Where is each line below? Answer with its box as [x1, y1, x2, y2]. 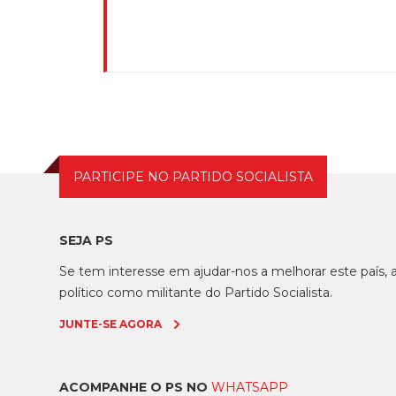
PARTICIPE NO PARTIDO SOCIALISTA [73, 169, 314, 186]
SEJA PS [59, 232, 114, 249]
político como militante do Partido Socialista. [59, 285, 333, 301]
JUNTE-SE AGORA [59, 317, 163, 331]
